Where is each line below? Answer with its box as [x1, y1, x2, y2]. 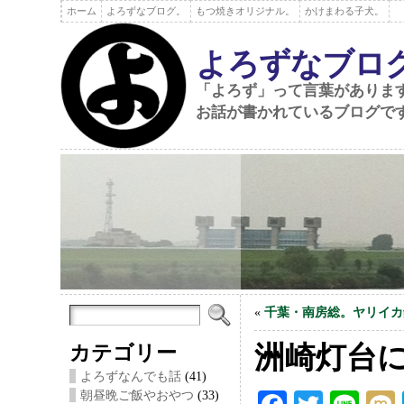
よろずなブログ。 [106, 5, 187, 16]
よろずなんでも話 [80, 369, 182, 383]
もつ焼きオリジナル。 [196, 5, 296, 16]
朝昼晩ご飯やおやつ [80, 388, 195, 402]
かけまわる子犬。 [305, 5, 385, 16]
